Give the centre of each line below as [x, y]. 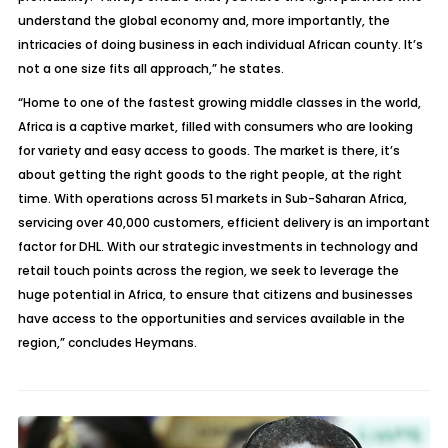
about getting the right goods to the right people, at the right [209, 174]
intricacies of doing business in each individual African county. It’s [220, 44]
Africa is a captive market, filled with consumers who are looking [215, 126]
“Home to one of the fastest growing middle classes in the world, [219, 102]
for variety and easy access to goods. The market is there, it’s [208, 150]
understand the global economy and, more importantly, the [203, 20]
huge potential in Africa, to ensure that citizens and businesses [215, 294]
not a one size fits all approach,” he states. [150, 68]
